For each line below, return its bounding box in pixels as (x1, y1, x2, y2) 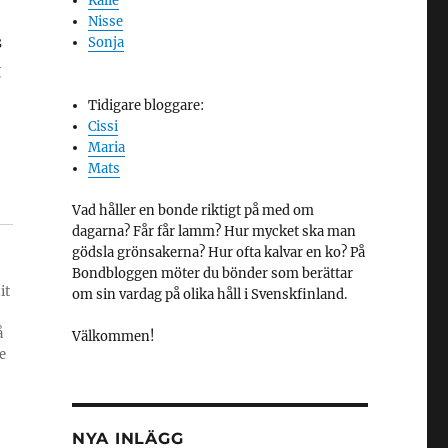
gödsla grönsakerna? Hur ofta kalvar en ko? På (71, 244, 365, 262)
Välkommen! (71, 328, 155, 346)
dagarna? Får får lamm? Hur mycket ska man (71, 223, 356, 241)
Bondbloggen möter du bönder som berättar (71, 265, 353, 283)
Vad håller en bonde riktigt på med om (71, 202, 314, 220)
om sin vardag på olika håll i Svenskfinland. (71, 286, 347, 304)
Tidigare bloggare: (88, 97, 205, 115)
